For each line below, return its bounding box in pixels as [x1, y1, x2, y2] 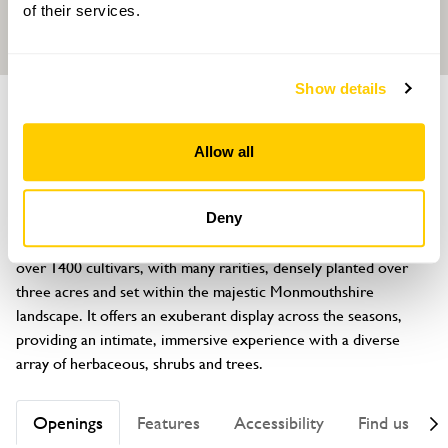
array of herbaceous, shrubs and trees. [16, 354, 263, 373]
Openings [33, 412, 103, 434]
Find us [358, 412, 409, 434]
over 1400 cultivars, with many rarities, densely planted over [16, 258, 412, 277]
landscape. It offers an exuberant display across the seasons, [16, 306, 406, 325]
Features [137, 412, 200, 434]
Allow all [194, 143, 254, 161]
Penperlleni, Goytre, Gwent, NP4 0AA [16, 151, 243, 174]
